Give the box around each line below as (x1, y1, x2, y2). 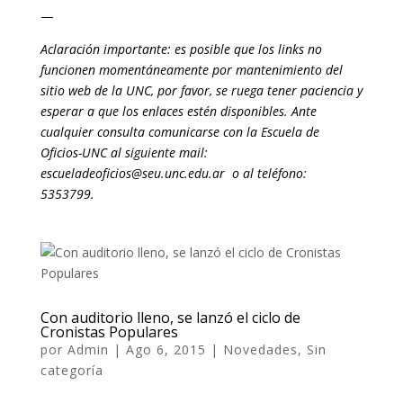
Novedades (222, 340, 298, 358)
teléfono (256, 164, 303, 182)
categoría (40, 361, 103, 379)
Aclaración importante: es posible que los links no (40, 40, 322, 58)
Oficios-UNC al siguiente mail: (40, 143, 208, 161)
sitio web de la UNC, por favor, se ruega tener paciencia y (40, 81, 363, 99)
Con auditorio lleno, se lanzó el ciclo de (40, 307, 300, 327)
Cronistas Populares (40, 321, 178, 342)
